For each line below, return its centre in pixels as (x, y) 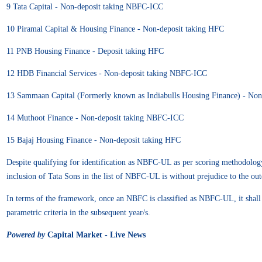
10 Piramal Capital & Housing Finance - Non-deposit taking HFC (115, 29)
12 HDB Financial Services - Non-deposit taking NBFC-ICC (107, 73)
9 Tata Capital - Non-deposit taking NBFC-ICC (85, 6)
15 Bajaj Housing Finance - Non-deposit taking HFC (94, 140)
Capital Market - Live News (95, 235)
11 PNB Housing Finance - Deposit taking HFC (85, 51)
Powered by (26, 235)
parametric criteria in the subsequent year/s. (78, 212)
